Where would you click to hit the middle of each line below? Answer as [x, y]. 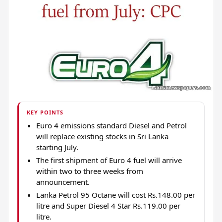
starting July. [57, 147]
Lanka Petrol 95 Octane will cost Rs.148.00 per [115, 195]
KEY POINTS [45, 112]
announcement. [63, 182]
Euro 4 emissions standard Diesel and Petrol [111, 126]
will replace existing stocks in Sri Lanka [102, 137]
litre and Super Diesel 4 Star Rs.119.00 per [108, 206]
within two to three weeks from [89, 171]
